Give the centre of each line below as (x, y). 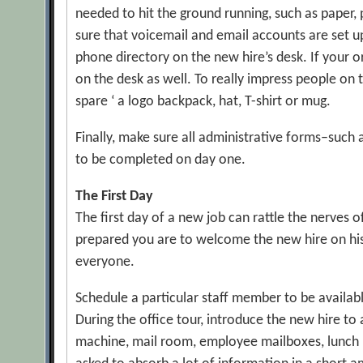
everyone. (105, 262)
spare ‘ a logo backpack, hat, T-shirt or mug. (203, 102)
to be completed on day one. (161, 160)
